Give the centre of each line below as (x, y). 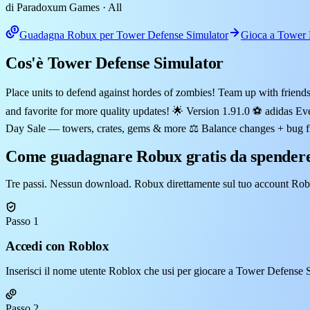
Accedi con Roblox (57, 246)
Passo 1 (22, 221)
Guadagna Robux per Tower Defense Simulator (124, 35)
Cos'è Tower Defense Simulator (115, 63)
